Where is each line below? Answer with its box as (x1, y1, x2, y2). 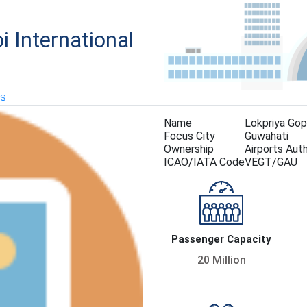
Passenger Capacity (171, 233, 272, 246)
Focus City (164, 130, 215, 143)
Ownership (164, 143, 214, 156)
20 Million (197, 254, 246, 267)
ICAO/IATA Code (164, 156, 245, 169)
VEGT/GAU (245, 156, 297, 169)
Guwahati (245, 130, 288, 143)
